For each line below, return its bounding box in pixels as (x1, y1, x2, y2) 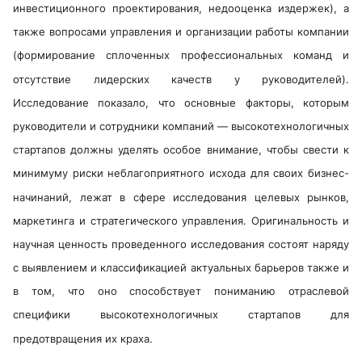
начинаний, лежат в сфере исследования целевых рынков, (13, 190, 349, 204)
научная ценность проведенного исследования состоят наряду (13, 238, 349, 251)
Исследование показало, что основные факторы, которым (13, 95, 349, 109)
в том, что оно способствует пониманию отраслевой (13, 284, 349, 298)
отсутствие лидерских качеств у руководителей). (13, 72, 349, 86)
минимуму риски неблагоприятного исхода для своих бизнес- (13, 166, 349, 180)
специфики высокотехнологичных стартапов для (13, 308, 349, 322)
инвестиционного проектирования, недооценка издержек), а (13, 2, 349, 15)
